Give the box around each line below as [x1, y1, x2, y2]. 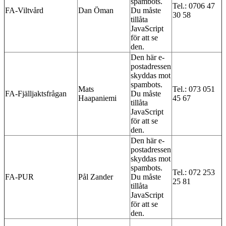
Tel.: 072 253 [173, 167, 215, 177]
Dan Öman [78, 6, 114, 15]
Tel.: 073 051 [173, 84, 215, 93]
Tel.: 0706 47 [173, 1, 215, 10]
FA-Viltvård [5, 6, 43, 15]
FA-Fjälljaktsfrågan [5, 89, 67, 98]
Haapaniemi [78, 93, 117, 102]
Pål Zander [78, 172, 113, 181]
